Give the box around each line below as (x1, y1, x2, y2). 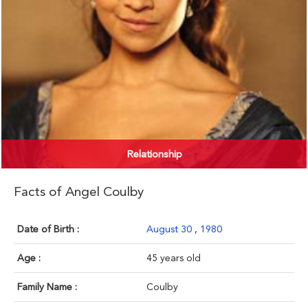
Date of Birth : (17, 223, 79, 235)
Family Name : (17, 281, 77, 293)
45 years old (146, 252, 201, 264)
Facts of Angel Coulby (14, 184, 144, 200)
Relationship (126, 148, 182, 161)
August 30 (146, 223, 195, 235)
